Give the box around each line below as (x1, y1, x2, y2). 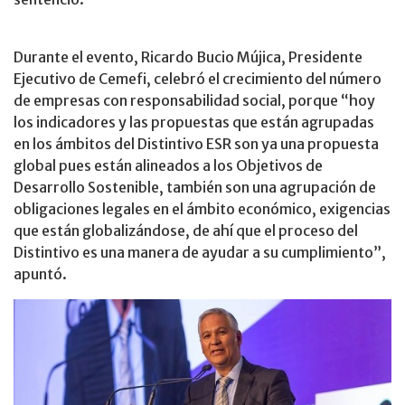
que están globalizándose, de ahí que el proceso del (14, 221, 358, 240)
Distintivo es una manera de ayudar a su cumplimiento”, (14, 242, 386, 261)
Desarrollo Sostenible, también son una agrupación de (14, 177, 376, 196)
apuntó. (14, 264, 67, 283)
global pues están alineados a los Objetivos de (14, 155, 323, 174)
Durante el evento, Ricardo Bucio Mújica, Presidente (14, 47, 363, 66)
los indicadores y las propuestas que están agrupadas (14, 112, 374, 131)
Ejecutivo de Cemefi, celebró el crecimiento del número (14, 69, 381, 88)
